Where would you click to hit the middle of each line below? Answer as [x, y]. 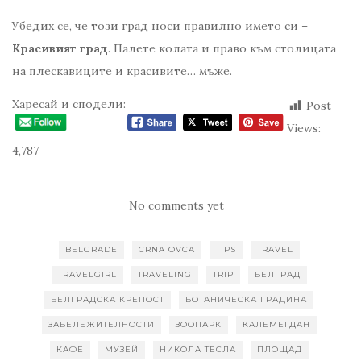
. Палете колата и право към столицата [222, 49]
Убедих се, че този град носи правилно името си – [160, 26]
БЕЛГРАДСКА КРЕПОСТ [108, 300]
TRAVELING [164, 275]
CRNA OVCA [166, 250]
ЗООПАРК [198, 325]
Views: [303, 129]
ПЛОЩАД [279, 350]
